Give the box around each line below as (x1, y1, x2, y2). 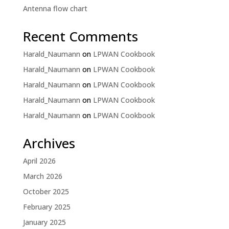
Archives (22, 134, 75, 152)
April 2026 (22, 156, 56, 166)
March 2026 (22, 171, 62, 181)
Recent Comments (22, 27, 138, 45)
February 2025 (22, 202, 71, 212)
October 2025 (22, 187, 69, 196)
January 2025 (22, 217, 66, 227)
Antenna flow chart (22, 4, 87, 13)
